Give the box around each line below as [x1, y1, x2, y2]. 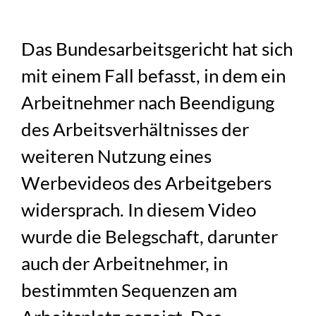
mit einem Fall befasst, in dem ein [21, 64, 286, 86]
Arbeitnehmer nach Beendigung [21, 91, 275, 113]
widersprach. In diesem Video [21, 198, 257, 220]
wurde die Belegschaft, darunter [21, 225, 279, 247]
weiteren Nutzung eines [21, 145, 212, 166]
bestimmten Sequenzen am [21, 279, 238, 300]
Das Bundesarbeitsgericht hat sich [21, 37, 293, 59]
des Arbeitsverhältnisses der [21, 118, 250, 140]
